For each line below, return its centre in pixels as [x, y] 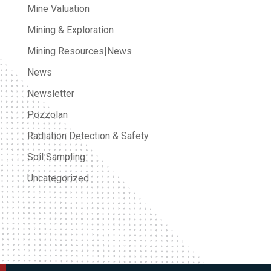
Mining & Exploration [70, 30]
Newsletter [51, 93]
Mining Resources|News [79, 51]
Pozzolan [47, 114]
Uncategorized [58, 178]
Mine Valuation [58, 8]
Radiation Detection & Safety [88, 135]
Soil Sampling [56, 157]
